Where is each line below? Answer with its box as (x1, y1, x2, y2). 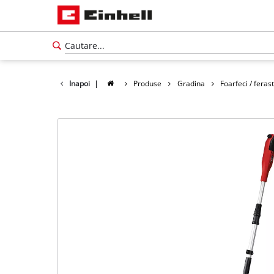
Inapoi (68, 78, 90, 88)
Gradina (177, 78, 205, 88)
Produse (133, 78, 162, 88)
